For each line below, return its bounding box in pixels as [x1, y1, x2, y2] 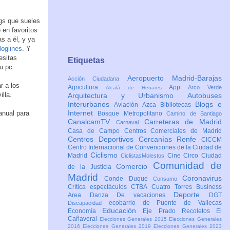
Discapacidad [68, 200, 109, 206]
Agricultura [68, 84, 106, 91]
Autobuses [187, 91, 222, 100]
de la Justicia [68, 163, 117, 171]
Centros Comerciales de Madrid [124, 127, 222, 135]
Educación [102, 206, 143, 215]
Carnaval [116, 119, 144, 126]
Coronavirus [182, 174, 222, 183]
